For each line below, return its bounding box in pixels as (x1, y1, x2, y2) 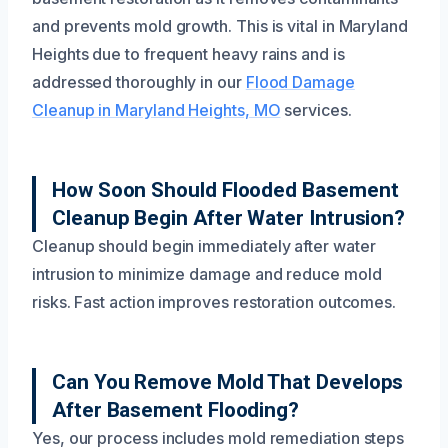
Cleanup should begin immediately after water (32, 235, 376, 256)
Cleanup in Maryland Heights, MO (32, 99, 281, 120)
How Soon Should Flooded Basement (52, 177, 399, 202)
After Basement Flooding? (52, 397, 300, 422)
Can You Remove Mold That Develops (52, 369, 404, 394)
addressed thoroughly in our (32, 71, 246, 92)
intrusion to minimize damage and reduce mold (32, 263, 382, 284)
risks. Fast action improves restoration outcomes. (32, 291, 397, 312)
